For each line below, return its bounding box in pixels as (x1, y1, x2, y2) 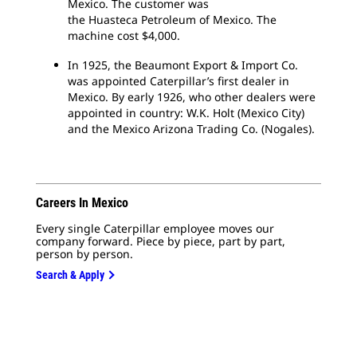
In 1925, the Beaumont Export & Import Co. (68, 57, 298, 73)
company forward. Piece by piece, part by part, (36, 233, 285, 249)
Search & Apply (36, 269, 104, 281)
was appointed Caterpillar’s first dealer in (68, 73, 289, 88)
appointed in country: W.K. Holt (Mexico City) (68, 105, 304, 120)
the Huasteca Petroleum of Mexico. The (68, 12, 277, 27)
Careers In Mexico (36, 195, 128, 210)
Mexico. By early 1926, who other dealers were (68, 89, 316, 104)
